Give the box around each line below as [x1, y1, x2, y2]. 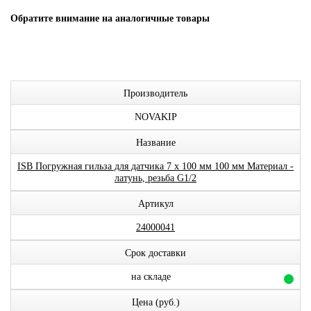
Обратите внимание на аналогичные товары [10, 13, 210, 24]
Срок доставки [125, 248, 186, 258]
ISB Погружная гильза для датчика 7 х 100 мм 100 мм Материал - [17, 161, 294, 171]
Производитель [124, 88, 187, 99]
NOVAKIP [134, 112, 177, 122]
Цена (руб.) [131, 297, 180, 308]
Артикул [137, 199, 174, 209]
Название [135, 137, 176, 148]
